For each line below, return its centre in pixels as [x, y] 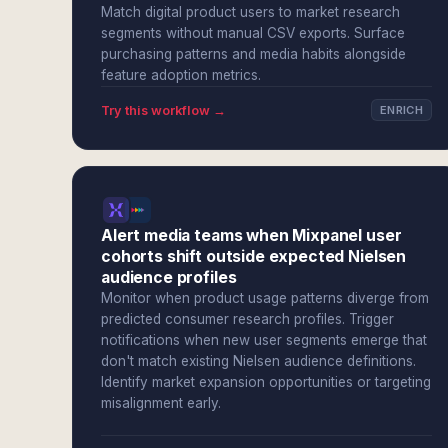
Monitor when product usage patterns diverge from [265, 298]
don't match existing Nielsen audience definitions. [258, 361]
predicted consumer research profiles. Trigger [247, 319]
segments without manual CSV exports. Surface [253, 33]
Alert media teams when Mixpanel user [251, 235]
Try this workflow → [163, 110]
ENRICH [401, 110]
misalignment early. [161, 403]
